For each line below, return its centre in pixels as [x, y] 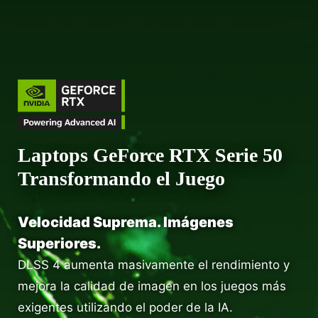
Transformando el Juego [121, 179]
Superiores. [59, 244]
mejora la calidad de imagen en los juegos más [152, 286]
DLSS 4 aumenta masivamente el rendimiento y [154, 265]
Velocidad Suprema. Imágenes [126, 223]
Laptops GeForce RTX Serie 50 [150, 155]
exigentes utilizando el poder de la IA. [125, 308]
